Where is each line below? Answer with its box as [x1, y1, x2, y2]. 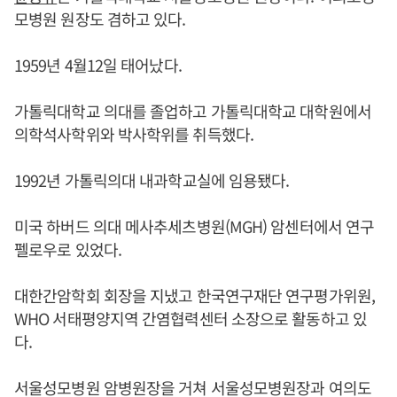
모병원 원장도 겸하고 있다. [14, 7, 186, 30]
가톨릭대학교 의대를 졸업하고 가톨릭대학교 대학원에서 [14, 99, 371, 122]
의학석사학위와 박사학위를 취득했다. [14, 122, 253, 145]
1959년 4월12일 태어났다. [14, 53, 182, 76]
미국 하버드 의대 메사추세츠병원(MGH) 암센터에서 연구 [14, 214, 375, 237]
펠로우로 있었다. [14, 237, 121, 261]
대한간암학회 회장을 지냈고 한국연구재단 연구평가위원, [14, 284, 375, 307]
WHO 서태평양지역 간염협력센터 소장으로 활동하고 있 [14, 307, 367, 330]
